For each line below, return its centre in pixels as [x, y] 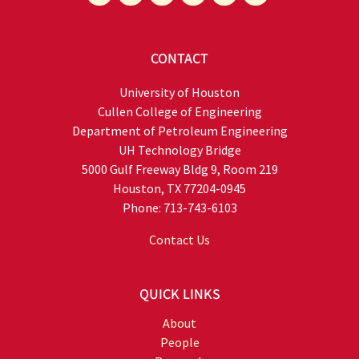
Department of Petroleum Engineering [179, 130]
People [179, 342]
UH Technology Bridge [179, 149]
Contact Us [179, 239]
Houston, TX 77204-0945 [179, 188]
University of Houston [179, 92]
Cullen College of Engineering [179, 111]
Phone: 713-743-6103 [179, 207]
